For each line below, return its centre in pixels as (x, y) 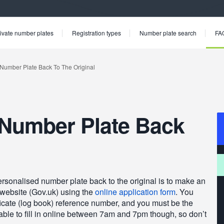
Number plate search (168, 33)
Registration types (96, 33)
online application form (135, 192)
